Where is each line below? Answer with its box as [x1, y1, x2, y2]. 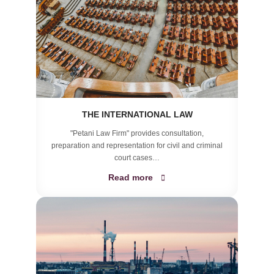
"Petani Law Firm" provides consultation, [70, 129, 204, 138]
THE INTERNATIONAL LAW [81, 109, 193, 119]
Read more [108, 172, 153, 182]
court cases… [114, 154, 160, 162]
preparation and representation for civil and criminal [51, 141, 223, 150]
